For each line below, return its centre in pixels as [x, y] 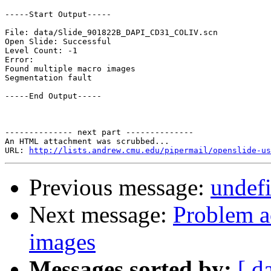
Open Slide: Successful [58, 42]
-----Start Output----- [58, 15]
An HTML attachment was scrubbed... [87, 142]
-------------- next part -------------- [99, 132]
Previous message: [120, 188]
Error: [19, 60]
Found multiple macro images [70, 69]
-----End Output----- [53, 96]
